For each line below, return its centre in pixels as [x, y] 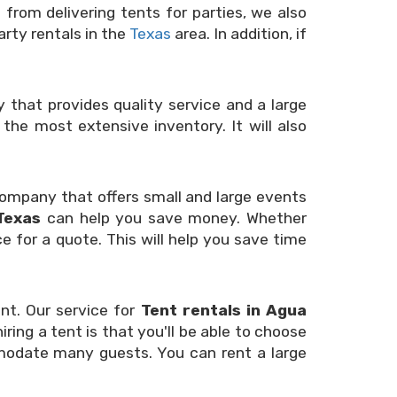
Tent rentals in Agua [224, 310]
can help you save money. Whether [174, 218]
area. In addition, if [239, 34]
